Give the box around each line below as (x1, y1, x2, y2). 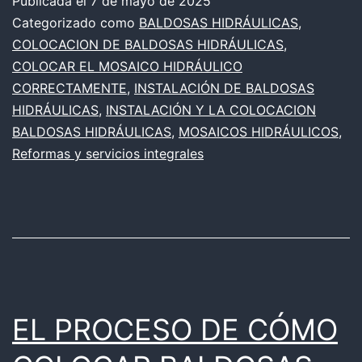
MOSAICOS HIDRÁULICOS (179, 124, 339, 141)
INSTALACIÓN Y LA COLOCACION (106, 102, 316, 119)
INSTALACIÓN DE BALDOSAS (134, 80, 314, 97)
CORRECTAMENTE (12, 80, 127, 97)
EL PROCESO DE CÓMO (12, 312, 338, 348)
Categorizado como (12, 15, 139, 32)
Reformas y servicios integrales (12, 145, 204, 162)
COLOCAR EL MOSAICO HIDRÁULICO (12, 58, 242, 75)
